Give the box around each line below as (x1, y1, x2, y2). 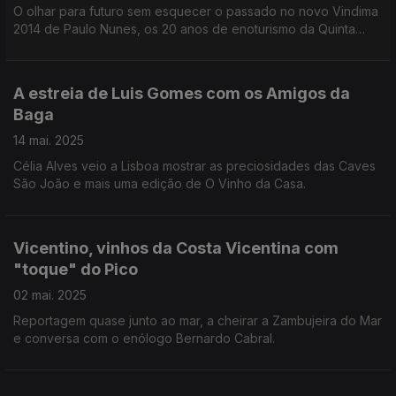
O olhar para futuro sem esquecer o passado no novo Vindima (13, 4, 378, 19)
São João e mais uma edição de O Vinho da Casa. (13, 176, 306, 191)
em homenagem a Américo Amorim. (13, 57, 217, 72)
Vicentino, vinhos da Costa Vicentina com (13, 239, 339, 257)
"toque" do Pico (13, 260, 138, 278)
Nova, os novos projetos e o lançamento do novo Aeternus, (13, 39, 363, 54)
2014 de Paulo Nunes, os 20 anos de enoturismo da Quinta (13, 21, 355, 36)
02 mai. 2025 (13, 287, 87, 302)
